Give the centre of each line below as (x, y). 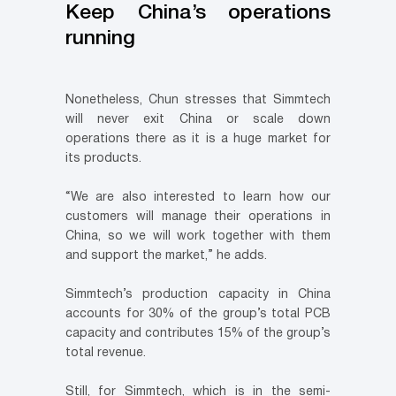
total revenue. (106, 354)
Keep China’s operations (198, 14)
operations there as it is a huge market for (198, 140)
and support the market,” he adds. (166, 256)
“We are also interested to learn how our (198, 198)
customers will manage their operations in (198, 217)
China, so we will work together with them (198, 237)
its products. (103, 159)
